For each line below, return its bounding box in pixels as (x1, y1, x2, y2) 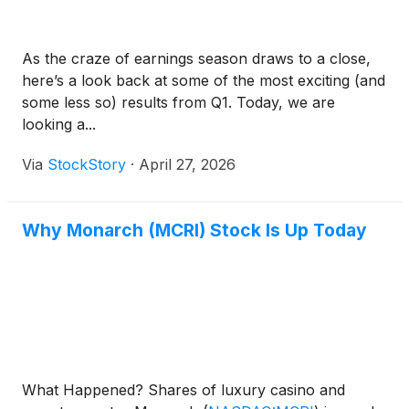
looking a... (22, 115, 96, 134)
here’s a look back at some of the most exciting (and (22, 71, 385, 90)
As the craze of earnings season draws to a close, (22, 49, 371, 68)
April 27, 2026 (139, 155, 236, 174)
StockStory (47, 155, 126, 174)
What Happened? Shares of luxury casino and (22, 381, 345, 400)
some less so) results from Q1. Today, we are (22, 93, 335, 112)
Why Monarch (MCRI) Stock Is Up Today (22, 219, 367, 242)
